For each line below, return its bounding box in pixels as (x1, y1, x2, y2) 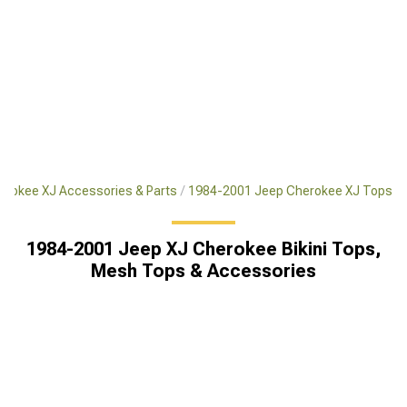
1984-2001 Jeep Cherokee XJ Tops (188, 184, 392, 198)
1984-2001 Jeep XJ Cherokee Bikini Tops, (25, 238, 382, 260)
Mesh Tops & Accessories (91, 260, 316, 282)
